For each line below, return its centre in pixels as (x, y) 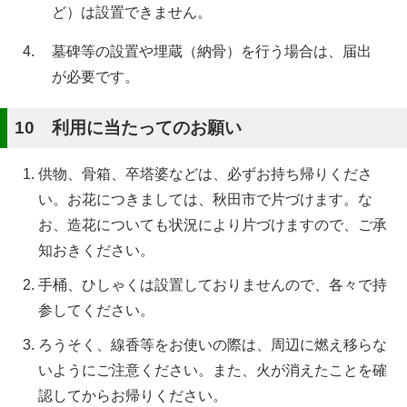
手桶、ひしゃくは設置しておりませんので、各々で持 (213, 284)
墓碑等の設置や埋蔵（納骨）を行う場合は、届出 (212, 51)
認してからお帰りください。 (133, 395)
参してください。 (96, 310)
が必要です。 (95, 76)
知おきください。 (96, 250)
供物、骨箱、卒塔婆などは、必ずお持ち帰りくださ (205, 174)
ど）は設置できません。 (132, 12)
